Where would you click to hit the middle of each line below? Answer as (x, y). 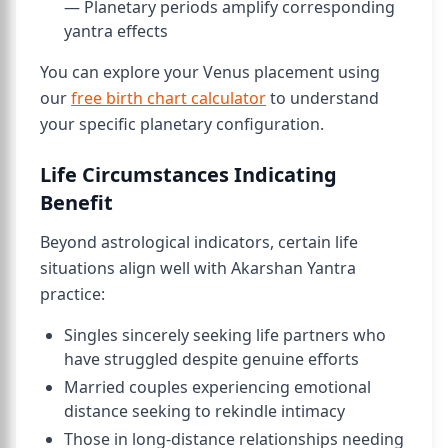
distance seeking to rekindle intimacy (204, 411)
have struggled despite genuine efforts (211, 359)
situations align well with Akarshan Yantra (198, 268)
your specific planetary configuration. (182, 124)
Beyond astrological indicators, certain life (199, 242)
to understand (322, 98)
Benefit (76, 202)
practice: (72, 294)
